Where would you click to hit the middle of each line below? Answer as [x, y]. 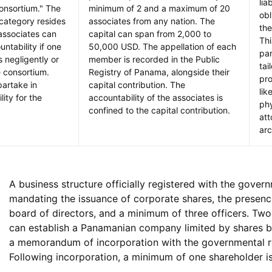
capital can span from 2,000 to [150, 33]
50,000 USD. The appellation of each [162, 46]
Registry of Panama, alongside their [159, 72]
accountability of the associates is [156, 97]
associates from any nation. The [152, 21]
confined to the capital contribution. [159, 110]
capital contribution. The [137, 84]
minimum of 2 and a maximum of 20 [159, 8]
